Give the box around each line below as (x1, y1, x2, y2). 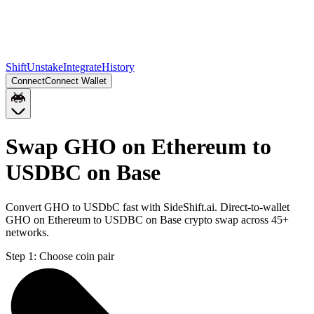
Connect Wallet (45, 76, 107, 86)
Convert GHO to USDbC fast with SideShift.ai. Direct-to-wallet (6, 200, 289, 213)
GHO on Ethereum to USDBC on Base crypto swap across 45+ (6, 213, 289, 226)
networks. (6, 226, 49, 238)
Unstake (27, 61, 63, 73)
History (102, 61, 135, 73)
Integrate (63, 61, 102, 73)
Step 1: (6, 250, 36, 262)
